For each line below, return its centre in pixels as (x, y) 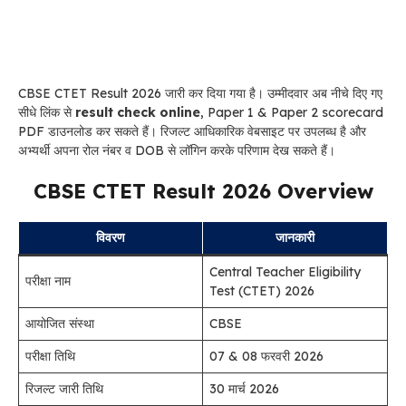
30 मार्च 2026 (244, 389)
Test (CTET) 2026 (262, 291)
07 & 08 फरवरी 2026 (266, 356)
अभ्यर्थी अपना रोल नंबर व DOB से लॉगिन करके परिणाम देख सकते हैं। (177, 150)
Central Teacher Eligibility (285, 272)
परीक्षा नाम (48, 281)
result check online (138, 112)
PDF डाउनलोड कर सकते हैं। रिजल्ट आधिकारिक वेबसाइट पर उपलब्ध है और (192, 131)
